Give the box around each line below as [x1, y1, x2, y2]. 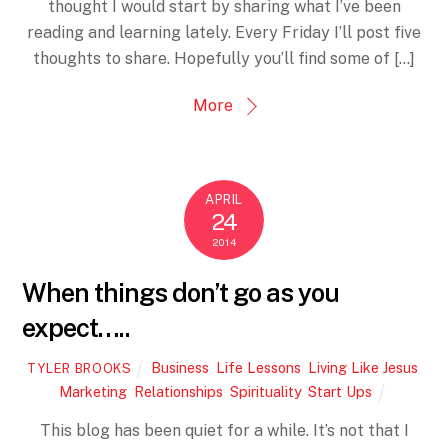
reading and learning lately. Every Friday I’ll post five [27, 23, 421, 43]
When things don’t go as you [22, 277, 339, 308]
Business [151, 359, 210, 377]
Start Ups [307, 383, 372, 401]
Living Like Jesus [308, 359, 419, 377]
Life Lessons [216, 359, 302, 377]
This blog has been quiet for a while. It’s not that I [39, 420, 409, 440]
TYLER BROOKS [26, 361, 132, 377]
